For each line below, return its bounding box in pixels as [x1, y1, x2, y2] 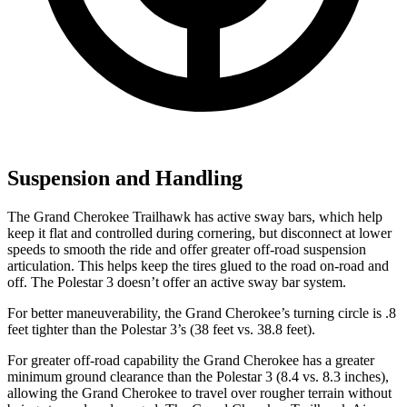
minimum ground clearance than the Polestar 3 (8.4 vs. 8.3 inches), [7, 368, 389, 384]
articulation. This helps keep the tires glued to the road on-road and [7, 257, 389, 273]
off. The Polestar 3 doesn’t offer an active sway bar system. [7, 273, 346, 290]
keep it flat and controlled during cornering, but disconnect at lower [7, 224, 392, 241]
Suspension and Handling [7, 165, 243, 190]
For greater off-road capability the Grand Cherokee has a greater [7, 352, 374, 368]
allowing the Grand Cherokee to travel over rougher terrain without [7, 384, 392, 401]
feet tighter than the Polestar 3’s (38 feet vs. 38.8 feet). [7, 321, 315, 337]
